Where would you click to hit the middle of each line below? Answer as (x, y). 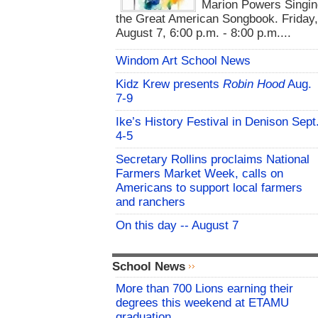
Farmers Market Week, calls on (199, 174)
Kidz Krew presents (169, 84)
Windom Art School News (183, 61)
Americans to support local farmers (209, 188)
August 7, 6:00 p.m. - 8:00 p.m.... (203, 33)
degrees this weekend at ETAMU (202, 303)
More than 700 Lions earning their (204, 289)
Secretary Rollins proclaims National (213, 160)
